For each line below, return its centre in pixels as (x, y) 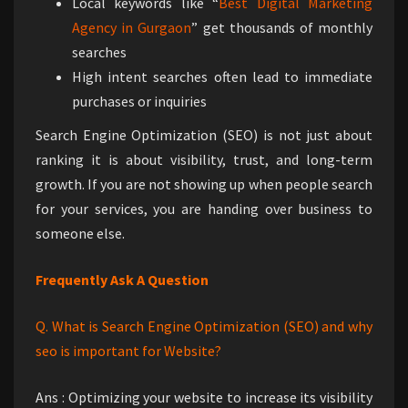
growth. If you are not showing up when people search (204, 184)
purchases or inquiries (139, 102)
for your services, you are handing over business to (204, 209)
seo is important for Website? (128, 351)
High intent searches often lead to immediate (222, 77)
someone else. (80, 234)
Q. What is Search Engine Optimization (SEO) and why (204, 326)
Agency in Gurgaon (132, 28)
